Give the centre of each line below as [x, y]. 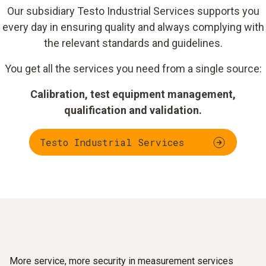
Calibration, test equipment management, [133, 94]
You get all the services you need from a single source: [133, 69]
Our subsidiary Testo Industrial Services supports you [133, 11]
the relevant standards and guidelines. [133, 43]
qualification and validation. [133, 110]
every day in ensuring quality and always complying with [133, 27]
